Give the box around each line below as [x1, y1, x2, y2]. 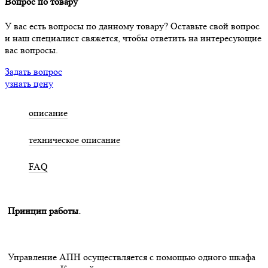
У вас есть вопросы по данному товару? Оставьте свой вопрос [5, 20, 260, 32]
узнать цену [5, 78, 53, 90]
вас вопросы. [5, 44, 58, 56]
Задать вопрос [5, 66, 62, 78]
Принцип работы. [8, 205, 81, 217]
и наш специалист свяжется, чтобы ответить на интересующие [5, 32, 261, 44]
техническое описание [29, 134, 120, 146]
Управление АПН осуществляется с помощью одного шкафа [8, 251, 255, 263]
